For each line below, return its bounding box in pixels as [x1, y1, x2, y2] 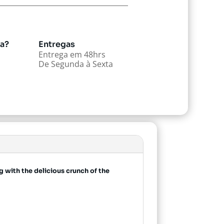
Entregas [38, 38, 75, 49]
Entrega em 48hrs [38, 48, 105, 60]
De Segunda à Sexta [38, 58, 113, 69]
